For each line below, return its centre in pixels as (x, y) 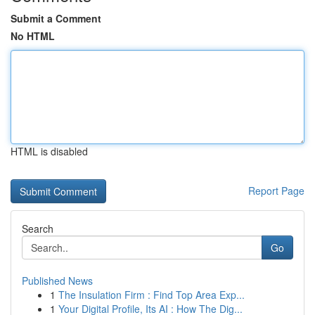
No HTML (33, 36)
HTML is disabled (49, 151)
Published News (57, 281)
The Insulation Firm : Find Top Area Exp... (152, 295)
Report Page (276, 191)
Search (38, 229)
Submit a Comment (56, 18)
